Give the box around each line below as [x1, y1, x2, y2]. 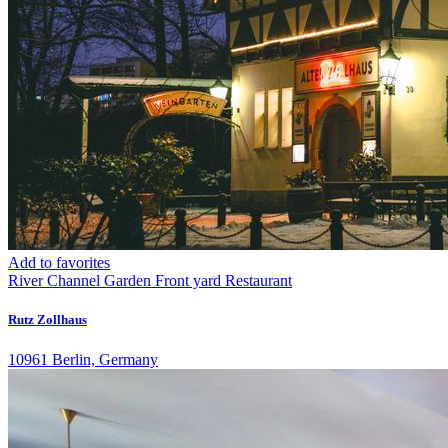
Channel [47, 272, 100, 290]
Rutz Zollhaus [8, 312, 87, 328]
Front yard [155, 272, 221, 290]
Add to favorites [8, 254, 110, 272]
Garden [104, 272, 151, 290]
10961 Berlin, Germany [8, 350, 158, 368]
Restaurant [225, 272, 292, 290]
